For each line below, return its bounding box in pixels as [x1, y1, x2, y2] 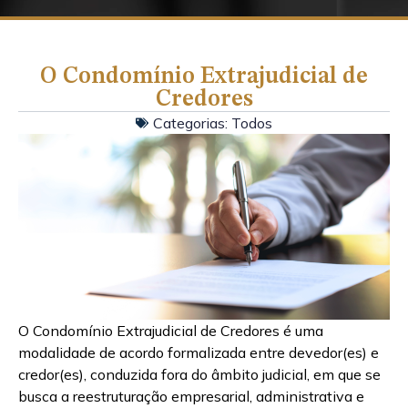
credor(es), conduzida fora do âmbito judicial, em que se [18, 364, 381, 383]
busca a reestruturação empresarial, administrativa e [18, 386, 364, 405]
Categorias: [153, 113, 228, 132]
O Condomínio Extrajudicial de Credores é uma [18, 321, 323, 340]
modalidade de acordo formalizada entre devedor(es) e [18, 342, 379, 362]
